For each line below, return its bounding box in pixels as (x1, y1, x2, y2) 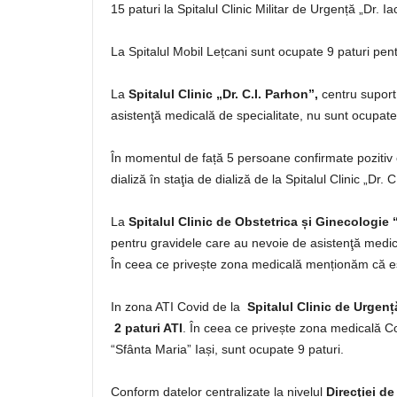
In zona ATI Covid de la (111, 300, 247, 314)
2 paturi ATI (114, 321, 183, 335)
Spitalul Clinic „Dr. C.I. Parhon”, (128, 87, 318, 101)
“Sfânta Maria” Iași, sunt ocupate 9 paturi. (111, 342, 344, 356)
